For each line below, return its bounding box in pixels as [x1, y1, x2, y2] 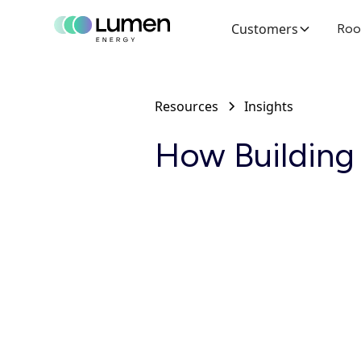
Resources [155, 98, 218, 115]
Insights [244, 98, 293, 115]
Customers [231, 20, 299, 38]
